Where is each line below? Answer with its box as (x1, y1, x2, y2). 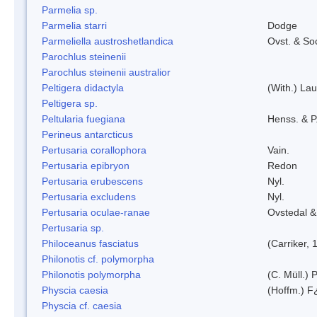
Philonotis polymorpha (42, 268, 141, 280)
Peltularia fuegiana (42, 113, 125, 125)
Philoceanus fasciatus (42, 237, 139, 249)
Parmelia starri (42, 19, 107, 31)
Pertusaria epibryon (42, 159, 129, 171)
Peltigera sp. (42, 97, 98, 109)
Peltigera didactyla (42, 81, 124, 93)
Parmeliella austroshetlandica (42, 35, 173, 47)
